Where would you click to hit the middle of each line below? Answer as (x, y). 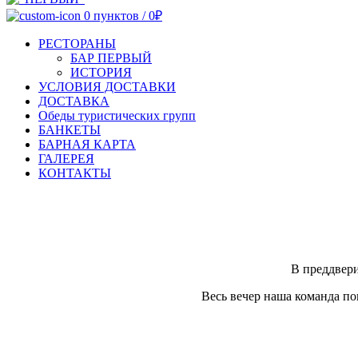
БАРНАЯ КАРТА (87, 145)
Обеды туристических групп (117, 116)
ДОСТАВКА (74, 101)
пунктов (116, 16)
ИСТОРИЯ (101, 73)
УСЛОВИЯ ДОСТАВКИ (107, 87)
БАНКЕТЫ (70, 130)
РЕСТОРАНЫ (77, 44)
